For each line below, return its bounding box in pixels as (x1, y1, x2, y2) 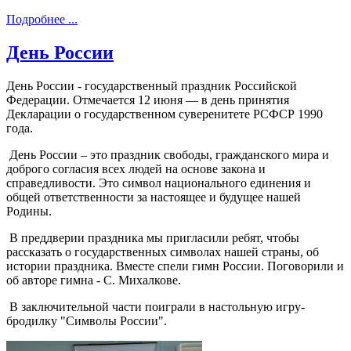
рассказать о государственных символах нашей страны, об (6, 244, 319, 259)
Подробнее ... (6, 13, 78, 27)
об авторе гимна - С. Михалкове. (6, 273, 181, 287)
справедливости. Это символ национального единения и (6, 175, 311, 190)
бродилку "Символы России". (6, 313, 167, 327)
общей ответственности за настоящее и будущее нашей (6, 190, 301, 204)
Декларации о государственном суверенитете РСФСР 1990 (6, 107, 323, 121)
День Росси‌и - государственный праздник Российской (6, 78, 297, 92)
